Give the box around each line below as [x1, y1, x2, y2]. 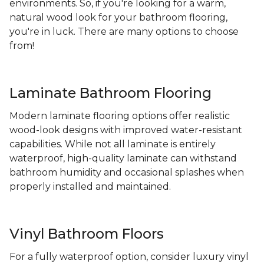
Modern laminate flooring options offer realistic [9, 110, 230, 122]
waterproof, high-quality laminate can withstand [9, 153, 237, 164]
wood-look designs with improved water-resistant [9, 124, 242, 136]
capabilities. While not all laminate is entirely [9, 138, 216, 150]
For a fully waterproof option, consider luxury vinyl [9, 251, 249, 263]
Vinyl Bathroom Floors [9, 225, 164, 243]
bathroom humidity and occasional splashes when [9, 167, 244, 179]
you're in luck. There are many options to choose [9, 26, 239, 38]
